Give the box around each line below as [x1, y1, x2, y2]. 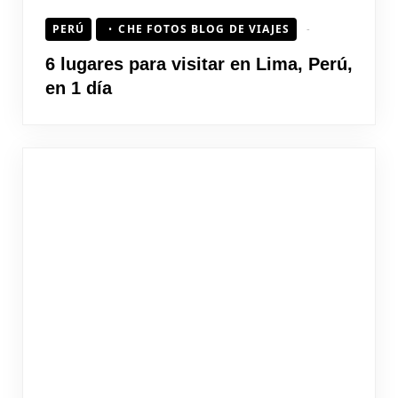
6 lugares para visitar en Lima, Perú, [45, 53, 353, 74]
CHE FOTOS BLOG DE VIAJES [118, 20, 291, 36]
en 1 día [45, 77, 112, 98]
